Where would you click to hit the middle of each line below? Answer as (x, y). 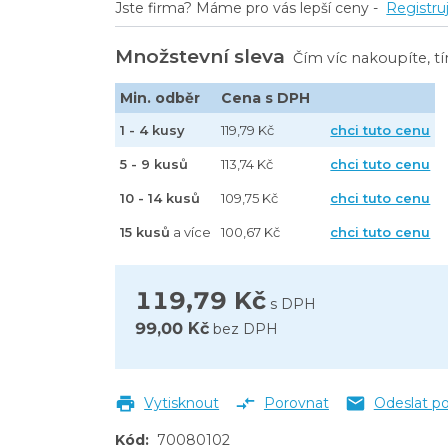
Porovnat (296, 403)
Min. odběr (160, 98)
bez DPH (246, 329)
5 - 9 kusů (154, 164)
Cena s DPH (266, 98)
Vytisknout (182, 403)
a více (191, 232)
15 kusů (145, 232)
